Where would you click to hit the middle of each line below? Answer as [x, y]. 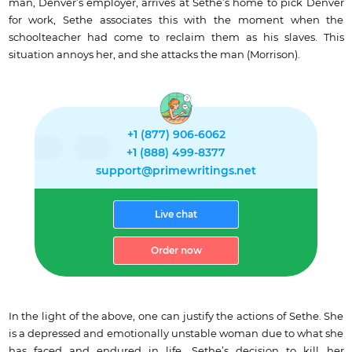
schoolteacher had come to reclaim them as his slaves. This [176, 37]
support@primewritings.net [176, 171]
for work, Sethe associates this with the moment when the [176, 20]
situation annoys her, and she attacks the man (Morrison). [154, 55]
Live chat [176, 214]
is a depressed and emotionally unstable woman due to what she [176, 334]
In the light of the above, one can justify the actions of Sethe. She [176, 316]
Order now [176, 250]
